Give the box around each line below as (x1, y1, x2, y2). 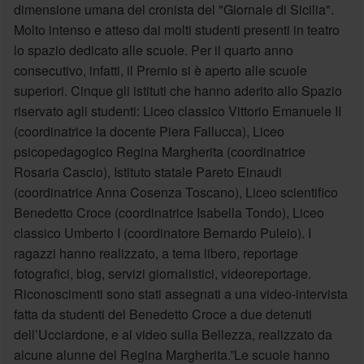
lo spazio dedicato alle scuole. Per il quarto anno (13, 40, 293, 59)
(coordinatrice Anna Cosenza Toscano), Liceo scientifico (13, 182, 338, 201)
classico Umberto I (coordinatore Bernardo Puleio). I (13, 223, 311, 242)
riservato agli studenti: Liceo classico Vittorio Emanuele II (13, 101, 341, 120)
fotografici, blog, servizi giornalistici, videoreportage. (13, 263, 311, 283)
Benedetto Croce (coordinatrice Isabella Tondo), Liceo (13, 202, 324, 222)
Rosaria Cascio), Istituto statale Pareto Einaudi (13, 162, 282, 181)
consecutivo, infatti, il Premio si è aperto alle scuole (13, 60, 307, 80)
